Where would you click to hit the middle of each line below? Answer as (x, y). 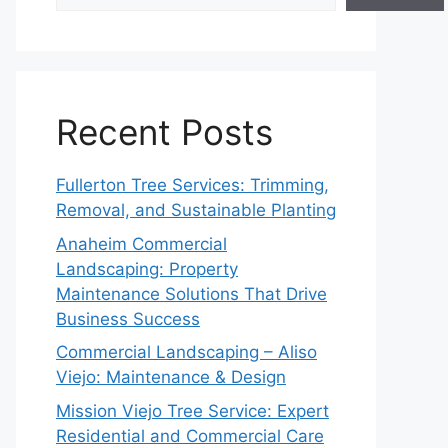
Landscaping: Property (147, 268)
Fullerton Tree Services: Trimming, (192, 185)
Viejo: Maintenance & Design (171, 377)
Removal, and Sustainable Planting (196, 210)
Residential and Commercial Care (190, 435)
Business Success (128, 318)
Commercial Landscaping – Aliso (186, 352)
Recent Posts (164, 132)
